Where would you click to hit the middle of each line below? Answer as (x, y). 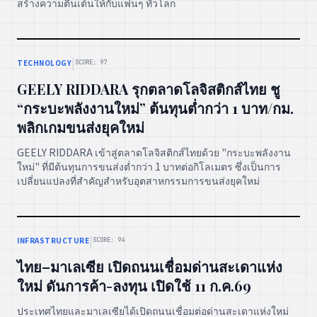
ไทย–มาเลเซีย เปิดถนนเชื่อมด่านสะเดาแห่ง (150, 267)
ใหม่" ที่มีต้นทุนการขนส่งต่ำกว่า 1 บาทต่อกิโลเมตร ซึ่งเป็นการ (149, 167)
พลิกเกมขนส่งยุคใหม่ (81, 127)
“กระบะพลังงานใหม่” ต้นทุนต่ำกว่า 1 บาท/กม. (155, 108)
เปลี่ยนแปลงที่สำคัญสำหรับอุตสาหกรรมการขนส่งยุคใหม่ (138, 181)
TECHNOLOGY (44, 62)
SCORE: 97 (91, 62)
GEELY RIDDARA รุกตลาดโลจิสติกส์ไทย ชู (149, 89)
